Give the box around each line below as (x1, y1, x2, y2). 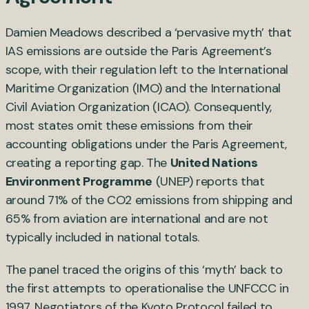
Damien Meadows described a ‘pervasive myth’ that (5, 23, 292, 41)
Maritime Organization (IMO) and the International (5, 79, 281, 97)
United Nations (170, 154, 258, 171)
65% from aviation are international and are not (5, 210, 268, 227)
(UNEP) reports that (152, 172, 265, 190)
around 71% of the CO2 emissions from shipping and (5, 191, 292, 208)
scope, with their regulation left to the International (5, 61, 289, 78)
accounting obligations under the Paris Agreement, (5, 135, 287, 152)
